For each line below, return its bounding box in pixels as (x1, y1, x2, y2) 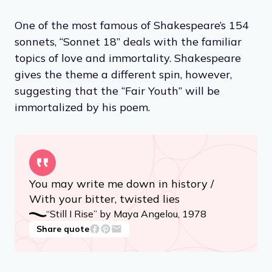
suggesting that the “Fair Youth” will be (15, 83, 220, 98)
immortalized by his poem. (15, 100, 150, 114)
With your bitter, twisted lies (29, 191, 180, 206)
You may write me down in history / (29, 176, 214, 191)
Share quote (36, 223, 89, 234)
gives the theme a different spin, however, (15, 67, 232, 81)
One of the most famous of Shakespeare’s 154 (15, 18, 249, 32)
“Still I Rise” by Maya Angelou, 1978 (46, 207, 206, 220)
